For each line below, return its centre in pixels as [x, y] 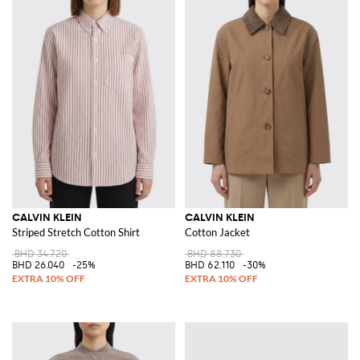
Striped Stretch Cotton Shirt [76, 232]
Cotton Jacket [217, 232]
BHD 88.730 [214, 254]
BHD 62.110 [210, 265]
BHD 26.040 [38, 265]
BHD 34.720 [41, 254]
